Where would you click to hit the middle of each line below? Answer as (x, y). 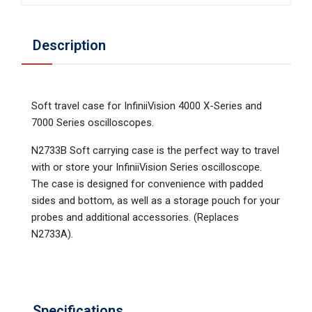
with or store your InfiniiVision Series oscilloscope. (147, 167)
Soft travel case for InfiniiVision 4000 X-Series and (147, 106)
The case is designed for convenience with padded (147, 184)
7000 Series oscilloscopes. (93, 122)
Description (69, 45)
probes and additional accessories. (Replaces (135, 217)
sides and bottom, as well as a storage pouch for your (156, 200)
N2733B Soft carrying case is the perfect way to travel (155, 150)
